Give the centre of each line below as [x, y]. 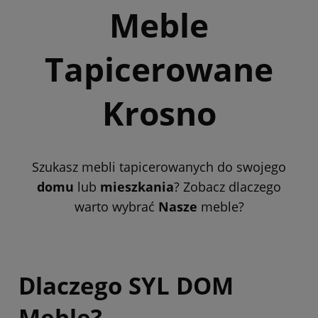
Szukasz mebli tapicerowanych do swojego [159, 166]
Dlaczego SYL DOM [126, 285]
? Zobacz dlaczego [227, 186]
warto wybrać [116, 206]
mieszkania [137, 186]
